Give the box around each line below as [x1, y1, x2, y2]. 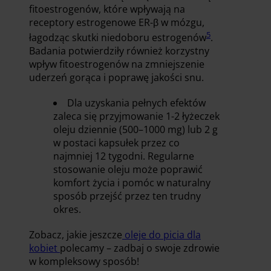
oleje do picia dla [122, 227, 201, 241]
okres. [53, 202, 81, 216]
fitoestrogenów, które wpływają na [29, 2, 185, 16]
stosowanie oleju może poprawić [53, 162, 203, 176]
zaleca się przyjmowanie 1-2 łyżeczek [53, 109, 220, 123]
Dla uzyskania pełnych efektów [67, 96, 206, 109]
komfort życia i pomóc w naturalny [53, 175, 211, 189]
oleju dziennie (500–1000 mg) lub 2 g [53, 122, 218, 136]
